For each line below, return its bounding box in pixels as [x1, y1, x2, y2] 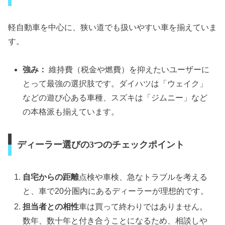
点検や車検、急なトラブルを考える [79, 172, 208, 181]
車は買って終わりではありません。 [79, 202, 208, 211]
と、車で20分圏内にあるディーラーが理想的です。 [23, 186, 209, 195]
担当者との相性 [23, 202, 79, 211]
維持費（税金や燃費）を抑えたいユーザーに [47, 65, 210, 74]
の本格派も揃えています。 [23, 107, 120, 117]
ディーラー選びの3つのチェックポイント [17, 139, 184, 150]
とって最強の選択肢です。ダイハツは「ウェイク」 [23, 79, 208, 88]
